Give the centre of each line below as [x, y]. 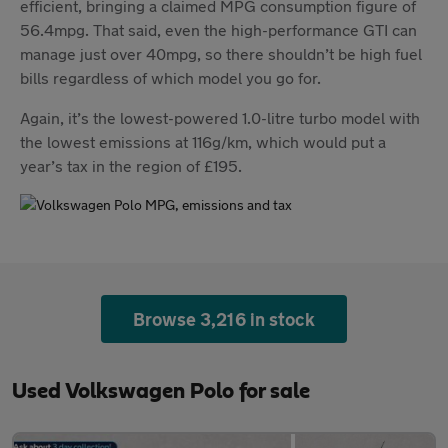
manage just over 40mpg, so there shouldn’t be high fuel [221, 53]
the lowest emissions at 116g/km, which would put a [203, 141]
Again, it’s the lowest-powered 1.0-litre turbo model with [220, 117]
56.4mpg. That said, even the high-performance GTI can [218, 29]
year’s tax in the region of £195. [131, 165]
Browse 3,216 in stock [223, 318]
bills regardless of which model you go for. [170, 77]
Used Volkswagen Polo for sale [161, 390]
